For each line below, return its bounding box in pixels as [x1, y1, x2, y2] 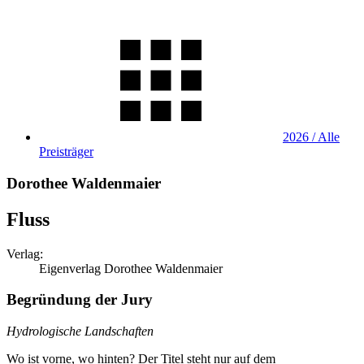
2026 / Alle [283, 130, 340, 144]
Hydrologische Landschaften [6, 323, 154, 338]
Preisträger [39, 145, 93, 158]
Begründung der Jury [6, 291, 153, 309]
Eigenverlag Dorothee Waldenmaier [39, 261, 223, 275]
